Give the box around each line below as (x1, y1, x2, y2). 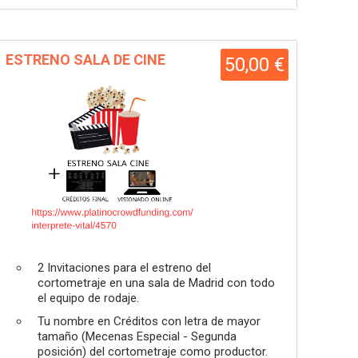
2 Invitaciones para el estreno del (38, 261, 211, 275)
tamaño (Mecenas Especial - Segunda (38, 329, 237, 344)
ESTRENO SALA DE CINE (6, 51, 165, 68)
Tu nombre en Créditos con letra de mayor (38, 314, 261, 328)
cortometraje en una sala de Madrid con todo (38, 276, 275, 290)
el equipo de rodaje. (38, 291, 139, 305)
